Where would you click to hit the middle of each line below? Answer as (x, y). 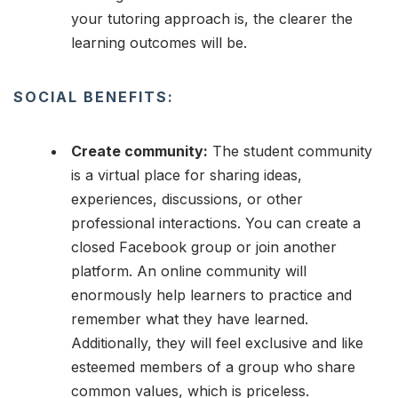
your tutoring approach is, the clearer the (212, 18)
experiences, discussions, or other (187, 199)
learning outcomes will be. (159, 42)
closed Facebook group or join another (204, 247)
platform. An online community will (189, 271)
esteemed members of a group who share (213, 366)
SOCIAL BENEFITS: (94, 96)
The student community (290, 151)
